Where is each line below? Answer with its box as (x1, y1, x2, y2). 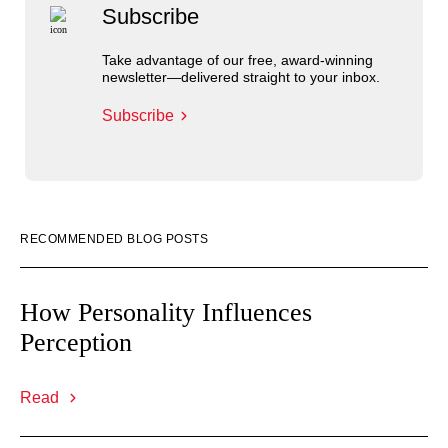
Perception (20, 328, 132, 357)
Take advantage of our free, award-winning (101, 52, 373, 68)
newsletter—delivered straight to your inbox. (101, 69, 380, 85)
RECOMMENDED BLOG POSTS (20, 232, 208, 246)
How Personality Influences (20, 298, 312, 327)
